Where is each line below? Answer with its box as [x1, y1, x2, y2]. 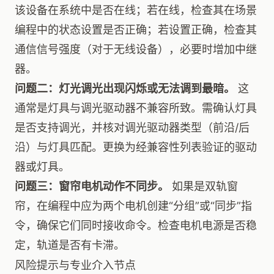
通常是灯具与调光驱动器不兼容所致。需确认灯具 [15, 102, 257, 114]
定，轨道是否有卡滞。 [15, 239, 125, 251]
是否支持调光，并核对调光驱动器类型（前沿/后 [15, 121, 250, 134]
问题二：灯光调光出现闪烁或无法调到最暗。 [15, 82, 235, 95]
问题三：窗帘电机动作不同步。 [15, 180, 169, 193]
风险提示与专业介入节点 [15, 257, 136, 272]
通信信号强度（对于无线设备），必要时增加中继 [15, 43, 257, 56]
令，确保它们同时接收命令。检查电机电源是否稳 [15, 219, 257, 232]
